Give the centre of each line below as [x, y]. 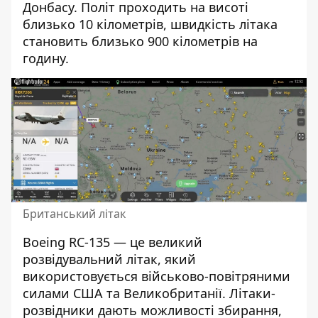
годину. [46, 58]
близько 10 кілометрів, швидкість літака [150, 24]
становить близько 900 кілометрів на [140, 41]
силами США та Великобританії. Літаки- [149, 294]
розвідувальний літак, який [109, 259]
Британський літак [74, 214]
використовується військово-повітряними [157, 276]
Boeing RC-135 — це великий [113, 242]
